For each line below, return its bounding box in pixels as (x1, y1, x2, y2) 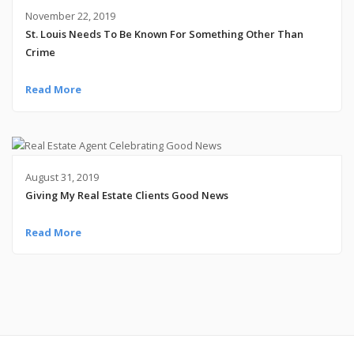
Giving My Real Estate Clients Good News (24, 187, 228, 202)
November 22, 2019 (24, 9, 115, 24)
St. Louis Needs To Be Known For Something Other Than (24, 27, 303, 42)
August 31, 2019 (24, 169, 99, 184)
